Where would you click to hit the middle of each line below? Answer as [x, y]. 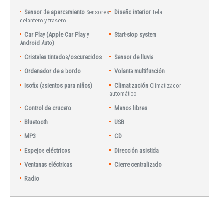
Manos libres [131, 108]
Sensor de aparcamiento [55, 12]
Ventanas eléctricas [49, 164]
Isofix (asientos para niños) [59, 85]
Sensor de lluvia [134, 57]
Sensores [98, 12]
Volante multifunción [140, 71]
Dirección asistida [137, 150]
